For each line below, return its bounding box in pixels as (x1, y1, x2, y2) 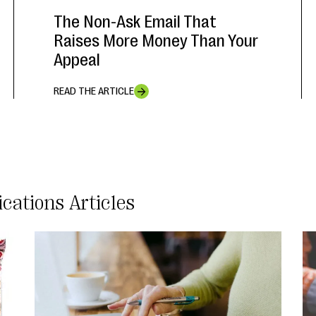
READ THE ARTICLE (54, 85, 135, 98)
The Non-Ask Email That (54, 12, 217, 32)
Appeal (54, 50, 101, 71)
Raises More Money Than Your (54, 31, 259, 51)
